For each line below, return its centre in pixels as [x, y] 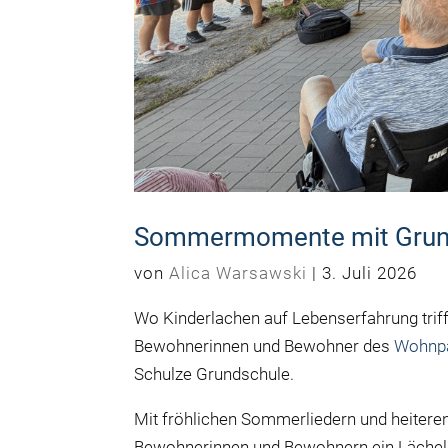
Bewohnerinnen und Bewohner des [264, 346]
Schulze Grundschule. [214, 374]
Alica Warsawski [238, 273]
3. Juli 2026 [370, 273]
